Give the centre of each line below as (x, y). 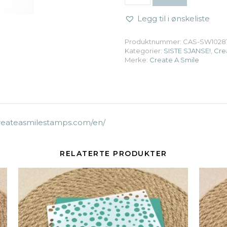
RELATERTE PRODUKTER (113, 154)
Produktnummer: (154, 42)
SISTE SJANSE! (187, 51)
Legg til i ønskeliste (173, 18)
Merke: (137, 60)
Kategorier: (144, 51)
